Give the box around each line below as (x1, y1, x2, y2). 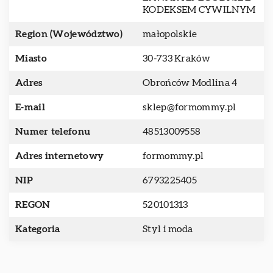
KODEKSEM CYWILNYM (143, 5, 256, 15)
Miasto (15, 54, 47, 63)
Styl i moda (143, 224, 193, 234)
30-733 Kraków (143, 54, 210, 63)
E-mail (15, 102, 45, 112)
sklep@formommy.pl (143, 102, 236, 112)
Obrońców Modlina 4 (143, 78, 238, 88)
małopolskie (143, 29, 197, 39)
